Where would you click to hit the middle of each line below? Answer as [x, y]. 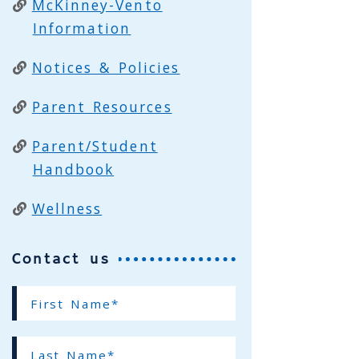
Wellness [67, 208]
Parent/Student [95, 146]
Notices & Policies [106, 67]
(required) [40, 339]
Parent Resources [102, 107]
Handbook [73, 169]
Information [82, 28]
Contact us [61, 259]
